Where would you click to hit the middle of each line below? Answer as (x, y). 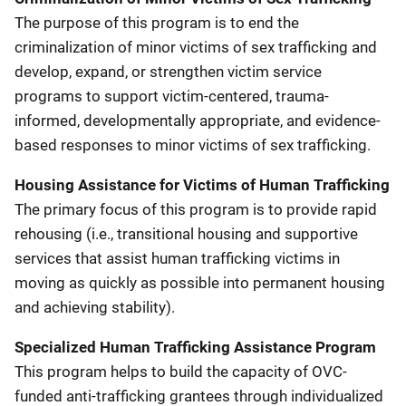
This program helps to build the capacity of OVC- (181, 372)
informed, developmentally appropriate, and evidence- (198, 121)
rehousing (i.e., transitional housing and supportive (186, 234)
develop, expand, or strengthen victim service (168, 72)
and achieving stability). (97, 307)
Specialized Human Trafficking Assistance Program (195, 347)
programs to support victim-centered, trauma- (172, 96)
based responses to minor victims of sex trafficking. (193, 145)
